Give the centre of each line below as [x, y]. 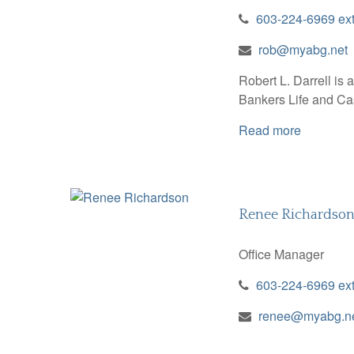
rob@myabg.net [303, 49]
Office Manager [281, 254]
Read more [269, 130]
